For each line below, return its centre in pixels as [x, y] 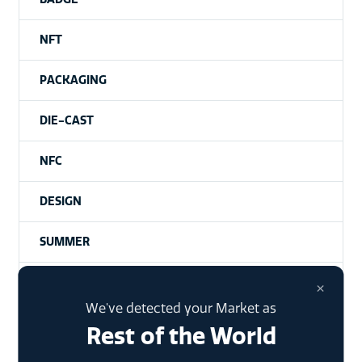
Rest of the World [181, 336]
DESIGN [60, 202]
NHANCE [64, 282]
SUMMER [64, 242]
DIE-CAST [66, 121]
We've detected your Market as [181, 308]
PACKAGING [73, 80]
